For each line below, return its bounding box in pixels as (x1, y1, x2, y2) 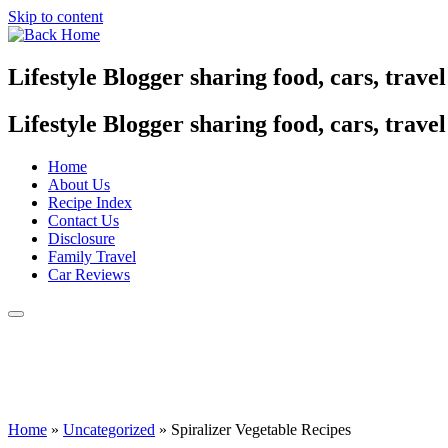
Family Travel (48, 247, 136, 265)
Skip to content (8, 8, 103, 25)
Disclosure (48, 229, 115, 247)
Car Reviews (48, 265, 130, 283)
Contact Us (48, 211, 119, 229)
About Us (48, 175, 110, 193)
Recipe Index (48, 193, 132, 211)
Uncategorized (63, 420, 155, 438)
